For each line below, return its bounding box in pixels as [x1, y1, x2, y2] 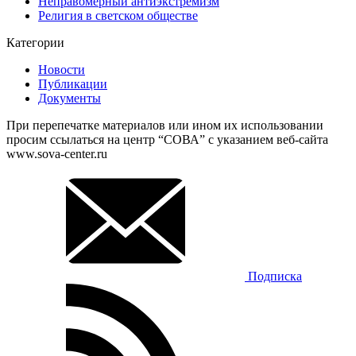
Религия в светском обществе [38, 9, 198, 23]
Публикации [38, 77, 107, 91]
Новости [38, 63, 85, 77]
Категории [6, 36, 64, 50]
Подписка [248, 269, 302, 284]
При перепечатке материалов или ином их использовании [6, 118, 323, 133]
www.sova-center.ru [6, 147, 107, 161]
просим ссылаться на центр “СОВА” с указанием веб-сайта [6, 133, 328, 147]
